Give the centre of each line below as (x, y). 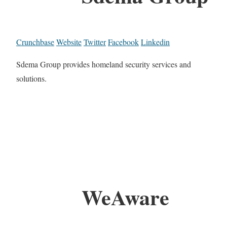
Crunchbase (35, 42)
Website (69, 42)
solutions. (31, 79)
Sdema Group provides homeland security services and (104, 64)
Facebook (123, 42)
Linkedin (155, 42)
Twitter (95, 42)
